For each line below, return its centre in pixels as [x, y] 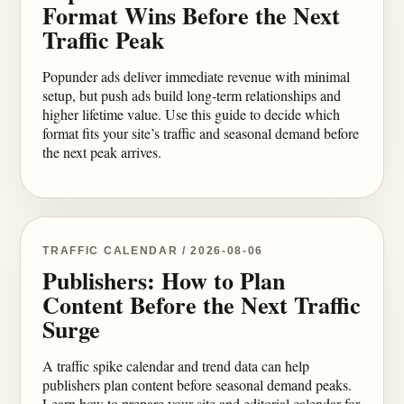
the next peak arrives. [102, 152]
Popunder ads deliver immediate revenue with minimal [197, 76]
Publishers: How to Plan [164, 280]
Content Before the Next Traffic [202, 305]
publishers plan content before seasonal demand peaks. [197, 385]
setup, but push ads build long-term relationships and [192, 95]
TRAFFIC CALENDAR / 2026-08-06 [153, 251]
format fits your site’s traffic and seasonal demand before [201, 133]
